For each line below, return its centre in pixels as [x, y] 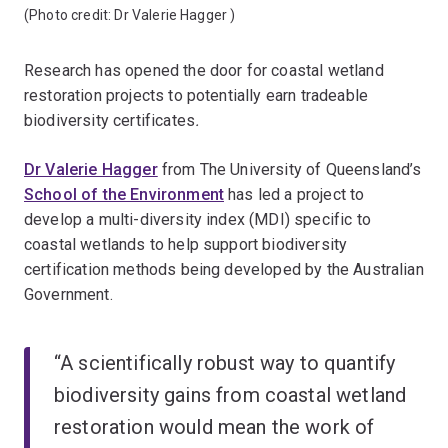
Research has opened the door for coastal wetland [204, 70]
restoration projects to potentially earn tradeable [196, 95]
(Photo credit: [69, 15]
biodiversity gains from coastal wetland [230, 395]
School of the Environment [124, 194]
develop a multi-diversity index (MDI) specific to [197, 219]
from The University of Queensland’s [289, 169]
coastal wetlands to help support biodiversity [186, 244]
